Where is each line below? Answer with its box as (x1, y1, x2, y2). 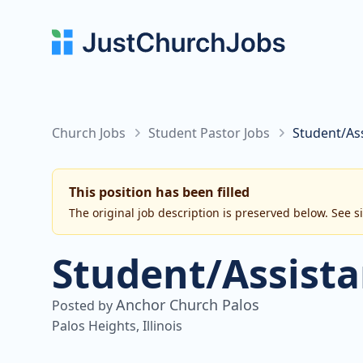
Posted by (52, 297, 116, 314)
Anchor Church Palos (116, 295, 259, 314)
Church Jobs (52, 124, 126, 142)
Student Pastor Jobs (148, 124, 270, 142)
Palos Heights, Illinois (52, 317, 182, 335)
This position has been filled (69, 183, 250, 201)
